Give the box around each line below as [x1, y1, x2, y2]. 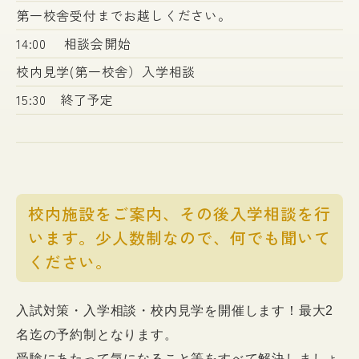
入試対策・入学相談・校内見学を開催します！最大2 [16, 304, 334, 318]
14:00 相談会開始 [16, 34, 131, 54]
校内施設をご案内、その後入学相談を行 [28, 202, 331, 226]
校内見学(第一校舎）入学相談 [16, 62, 196, 82]
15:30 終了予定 [16, 90, 114, 110]
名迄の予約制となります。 [16, 328, 178, 342]
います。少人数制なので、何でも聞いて [28, 226, 331, 250]
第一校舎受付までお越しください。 [16, 6, 232, 26]
